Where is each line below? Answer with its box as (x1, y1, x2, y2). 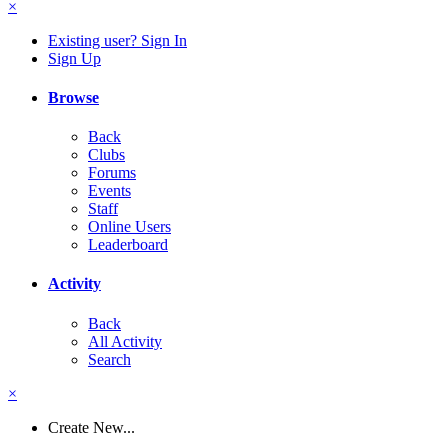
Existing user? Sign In (48, 31, 187, 49)
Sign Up (48, 49, 101, 67)
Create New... (48, 418, 135, 436)
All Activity (88, 332, 162, 350)
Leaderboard (88, 236, 168, 254)
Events (88, 182, 131, 200)
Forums (88, 164, 136, 182)
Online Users (88, 218, 171, 236)
